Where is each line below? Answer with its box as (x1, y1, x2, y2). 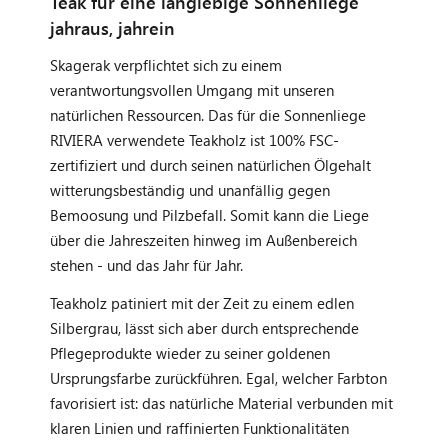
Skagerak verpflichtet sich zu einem (50, 54, 282, 75)
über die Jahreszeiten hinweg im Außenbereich (50, 229, 357, 250)
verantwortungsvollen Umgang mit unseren (50, 79, 334, 100)
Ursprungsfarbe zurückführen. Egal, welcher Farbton (50, 367, 387, 388)
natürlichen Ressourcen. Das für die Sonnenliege (50, 104, 366, 125)
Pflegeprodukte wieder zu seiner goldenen (50, 342, 330, 363)
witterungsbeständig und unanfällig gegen (50, 179, 330, 200)
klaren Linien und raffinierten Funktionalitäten (50, 417, 349, 438)
